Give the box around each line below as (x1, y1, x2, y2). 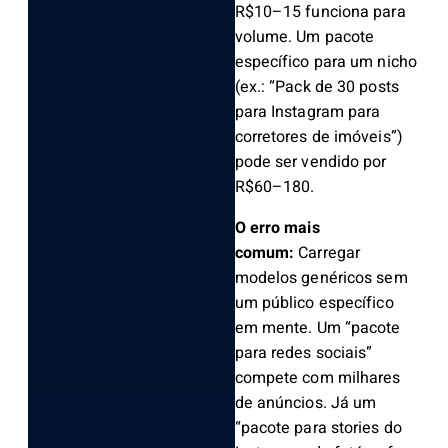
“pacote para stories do (234, 416, 402, 441)
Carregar (298, 241, 361, 266)
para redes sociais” (234, 341, 373, 366)
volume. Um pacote (234, 25, 375, 50)
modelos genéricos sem (234, 266, 408, 291)
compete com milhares (234, 366, 401, 391)
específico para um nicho (234, 50, 417, 75)
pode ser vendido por (234, 150, 387, 175)
